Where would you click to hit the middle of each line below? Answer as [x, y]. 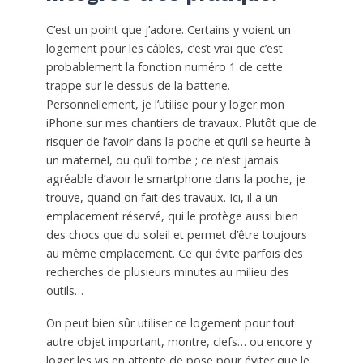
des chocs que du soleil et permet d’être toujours [176, 234]
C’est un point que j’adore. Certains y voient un [168, 29]
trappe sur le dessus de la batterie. [138, 85]
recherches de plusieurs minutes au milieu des [167, 271]
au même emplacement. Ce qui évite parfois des [174, 253]
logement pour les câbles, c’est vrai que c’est [164, 48]
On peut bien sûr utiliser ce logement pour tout [170, 323]
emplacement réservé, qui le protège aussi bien [172, 216]
